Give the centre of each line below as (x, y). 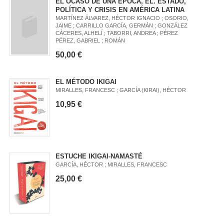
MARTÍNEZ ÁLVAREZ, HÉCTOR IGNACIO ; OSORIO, (122, 18)
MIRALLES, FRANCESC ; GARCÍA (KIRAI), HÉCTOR (121, 90)
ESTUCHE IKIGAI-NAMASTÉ (99, 156)
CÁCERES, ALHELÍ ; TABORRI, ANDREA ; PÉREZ (117, 33)
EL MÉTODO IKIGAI (86, 81)
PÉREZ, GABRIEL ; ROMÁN (90, 40)
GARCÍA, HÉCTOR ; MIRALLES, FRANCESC (111, 165)
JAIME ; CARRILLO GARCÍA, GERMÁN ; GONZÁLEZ (122, 25)
